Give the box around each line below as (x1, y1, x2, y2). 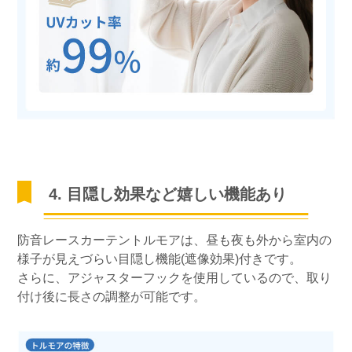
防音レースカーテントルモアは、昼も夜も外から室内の (17, 233, 332, 247)
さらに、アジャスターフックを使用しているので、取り (17, 271, 332, 285)
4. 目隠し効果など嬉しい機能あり (49, 185, 288, 203)
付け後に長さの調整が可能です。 (17, 290, 207, 304)
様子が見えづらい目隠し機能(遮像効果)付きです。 (17, 252, 302, 266)
